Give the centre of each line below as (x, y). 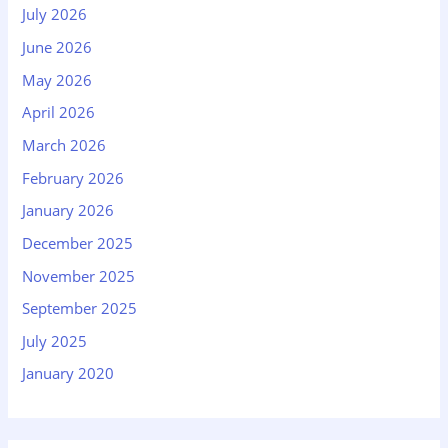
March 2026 (64, 145)
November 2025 (79, 275)
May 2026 (57, 79)
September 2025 (80, 308)
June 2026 (57, 47)
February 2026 (73, 177)
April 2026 (59, 112)
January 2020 (68, 373)
